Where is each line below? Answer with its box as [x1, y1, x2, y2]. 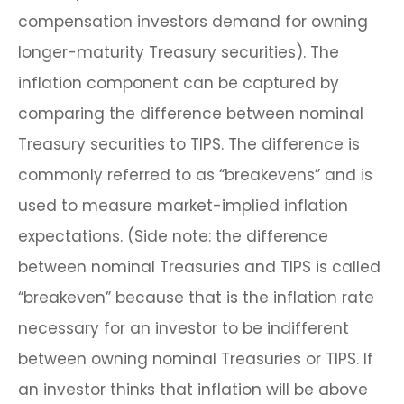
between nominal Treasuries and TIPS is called [18, 256, 381, 278]
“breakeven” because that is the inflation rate [18, 287, 374, 308]
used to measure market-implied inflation [18, 195, 348, 216]
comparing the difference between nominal [18, 103, 363, 124]
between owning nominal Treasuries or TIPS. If [18, 348, 373, 370]
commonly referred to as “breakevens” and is [18, 164, 372, 186]
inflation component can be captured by [18, 72, 339, 94]
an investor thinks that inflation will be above [18, 379, 368, 400]
